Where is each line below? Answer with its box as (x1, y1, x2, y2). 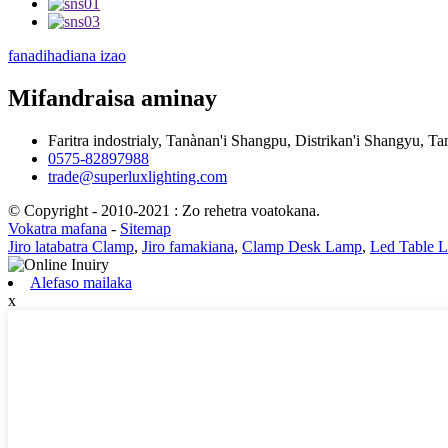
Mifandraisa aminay (8, 85, 217, 111)
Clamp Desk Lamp (242, 237, 362, 255)
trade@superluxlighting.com (48, 167, 227, 185)
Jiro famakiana (142, 237, 234, 255)
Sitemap (120, 219, 171, 237)
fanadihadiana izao (8, 47, 126, 65)
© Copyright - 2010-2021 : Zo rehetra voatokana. (8, 201, 320, 219)
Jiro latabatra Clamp (8, 237, 134, 255)
